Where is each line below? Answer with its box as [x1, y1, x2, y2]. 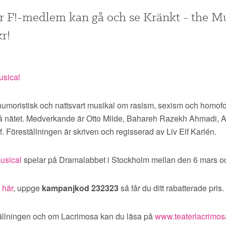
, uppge [13, 182, 42, 194]
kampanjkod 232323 [42, 182, 119, 194]
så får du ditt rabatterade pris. [119, 182, 224, 194]
